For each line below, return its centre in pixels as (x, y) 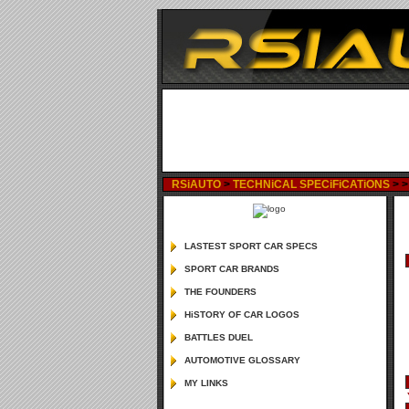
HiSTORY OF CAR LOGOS (242, 315)
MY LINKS (206, 383)
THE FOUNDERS (220, 292)
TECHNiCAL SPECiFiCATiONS (311, 184)
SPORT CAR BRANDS (232, 269)
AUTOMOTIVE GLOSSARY (242, 360)
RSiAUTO (196, 184)
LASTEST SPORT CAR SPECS (251, 246)
